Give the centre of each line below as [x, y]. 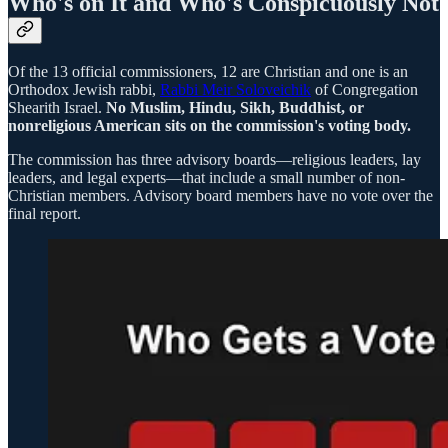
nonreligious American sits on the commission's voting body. [209, 126]
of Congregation [364, 90]
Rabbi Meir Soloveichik [235, 90]
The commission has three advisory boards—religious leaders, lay [214, 160]
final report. [44, 214]
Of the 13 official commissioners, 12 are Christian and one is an [208, 72]
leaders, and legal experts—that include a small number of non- [206, 178]
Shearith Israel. [57, 108]
